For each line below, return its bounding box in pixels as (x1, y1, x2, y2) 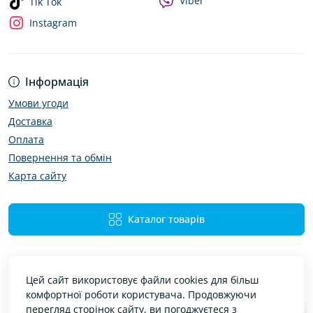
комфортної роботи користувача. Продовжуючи (26, 288, 256, 301)
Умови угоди (8, 96, 68, 110)
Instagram (29, 16, 77, 29)
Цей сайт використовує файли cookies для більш (26, 273, 259, 286)
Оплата (8, 133, 44, 146)
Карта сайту (8, 169, 66, 182)
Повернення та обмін (8, 151, 112, 164)
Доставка (8, 115, 52, 128)
